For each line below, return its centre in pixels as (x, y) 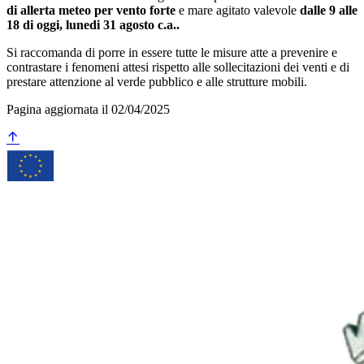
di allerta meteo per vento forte (91, 10)
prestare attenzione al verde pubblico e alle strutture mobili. (157, 81)
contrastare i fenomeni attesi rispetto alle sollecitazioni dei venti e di (178, 67)
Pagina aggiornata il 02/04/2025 (88, 109)
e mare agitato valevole (238, 10)
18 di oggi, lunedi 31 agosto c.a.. (95, 24)
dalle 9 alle (329, 10)
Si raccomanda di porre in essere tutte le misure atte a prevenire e (172, 52)
